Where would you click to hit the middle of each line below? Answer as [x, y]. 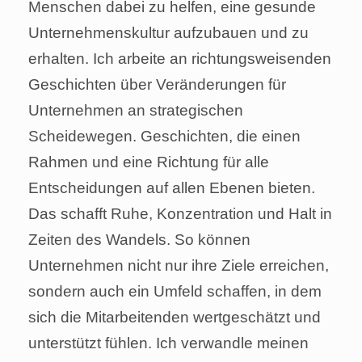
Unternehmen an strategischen [136, 111]
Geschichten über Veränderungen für [157, 85]
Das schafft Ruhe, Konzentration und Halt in [180, 214]
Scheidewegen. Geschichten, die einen [164, 137]
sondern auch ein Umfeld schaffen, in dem [175, 292]
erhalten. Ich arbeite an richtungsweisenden [180, 59]
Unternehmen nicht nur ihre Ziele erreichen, [179, 266]
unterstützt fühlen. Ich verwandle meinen [168, 343]
